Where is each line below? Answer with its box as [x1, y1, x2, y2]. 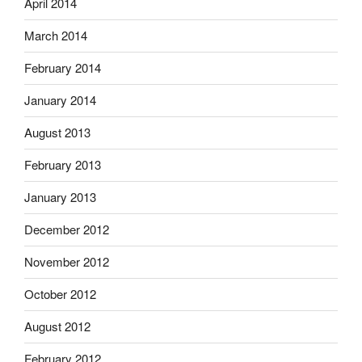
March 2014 [24, 27, 87, 44]
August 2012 [24, 318, 90, 335]
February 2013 [24, 156, 101, 174]
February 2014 [24, 59, 101, 77]
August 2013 [24, 124, 90, 141]
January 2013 [24, 188, 96, 206]
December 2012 [24, 221, 109, 238]
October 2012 [24, 285, 96, 303]
